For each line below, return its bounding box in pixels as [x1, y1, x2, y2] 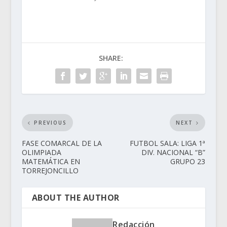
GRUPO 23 [170, 157, 206, 167]
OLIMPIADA [21, 147, 61, 158]
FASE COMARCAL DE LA [21, 138, 102, 148]
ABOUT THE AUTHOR [31, 192, 120, 204]
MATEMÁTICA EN [21, 157, 80, 167]
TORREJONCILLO [21, 166, 79, 176]
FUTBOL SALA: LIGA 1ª [130, 138, 206, 148]
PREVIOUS [33, 119, 67, 127]
